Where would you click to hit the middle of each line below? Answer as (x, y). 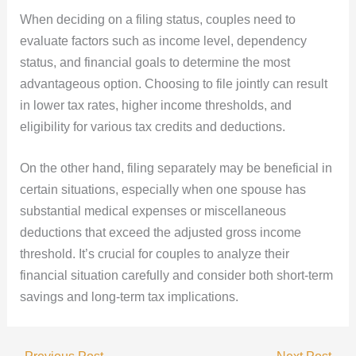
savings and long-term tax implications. (129, 297)
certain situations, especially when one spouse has (163, 190)
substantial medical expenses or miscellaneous (153, 211)
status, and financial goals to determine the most (155, 62)
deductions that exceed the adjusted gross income (160, 233)
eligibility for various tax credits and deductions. (152, 126)
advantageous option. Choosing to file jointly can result (173, 83)
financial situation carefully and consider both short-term (176, 276)
